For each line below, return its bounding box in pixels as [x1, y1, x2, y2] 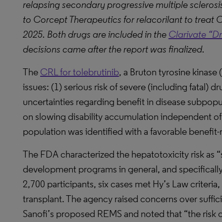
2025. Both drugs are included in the [23, 28, 168, 40]
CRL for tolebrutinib [40, 66, 119, 78]
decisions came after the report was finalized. [23, 43, 205, 55]
